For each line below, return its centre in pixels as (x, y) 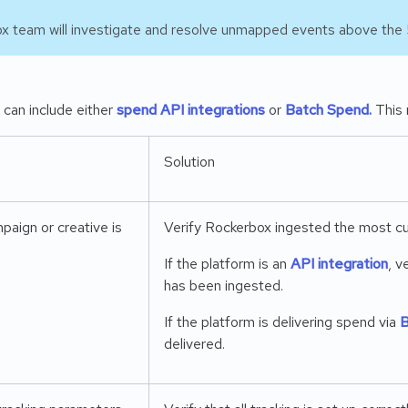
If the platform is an (227, 264)
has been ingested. (224, 286)
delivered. (194, 344)
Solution (189, 162)
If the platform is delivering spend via (282, 322)
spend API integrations (191, 110)
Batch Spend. (328, 110)
